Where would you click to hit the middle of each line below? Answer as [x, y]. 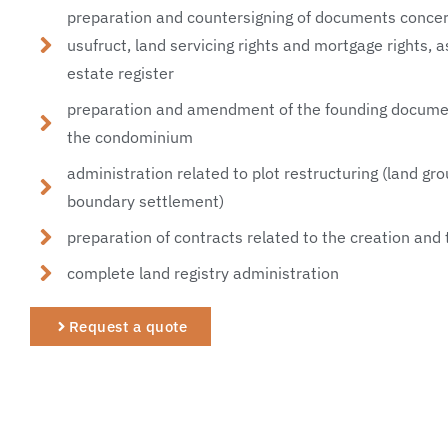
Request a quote [128, 326]
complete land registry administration [203, 272]
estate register [121, 72]
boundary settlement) [146, 200]
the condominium [130, 136]
